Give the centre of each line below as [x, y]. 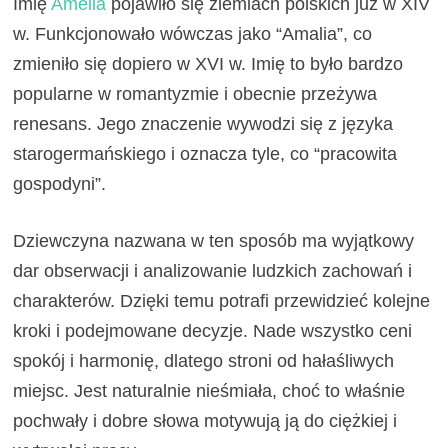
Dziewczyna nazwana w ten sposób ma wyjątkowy [214, 241]
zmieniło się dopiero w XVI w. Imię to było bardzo [208, 64]
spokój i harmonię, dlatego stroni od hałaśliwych [204, 361]
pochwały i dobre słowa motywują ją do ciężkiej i [205, 421]
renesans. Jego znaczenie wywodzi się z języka [203, 124]
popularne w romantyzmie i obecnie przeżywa [195, 94]
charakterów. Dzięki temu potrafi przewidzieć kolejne [222, 301]
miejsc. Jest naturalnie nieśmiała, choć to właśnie [209, 391]
